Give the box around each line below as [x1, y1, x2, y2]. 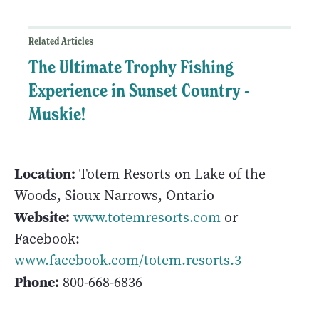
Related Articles [28, 35, 93, 48]
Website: [14, 207, 70, 228]
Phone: [14, 272, 59, 293]
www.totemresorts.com [73, 208, 221, 228]
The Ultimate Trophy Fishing [28, 56, 234, 79]
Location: [14, 164, 75, 184]
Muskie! [28, 103, 85, 126]
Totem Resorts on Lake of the [75, 164, 266, 184]
